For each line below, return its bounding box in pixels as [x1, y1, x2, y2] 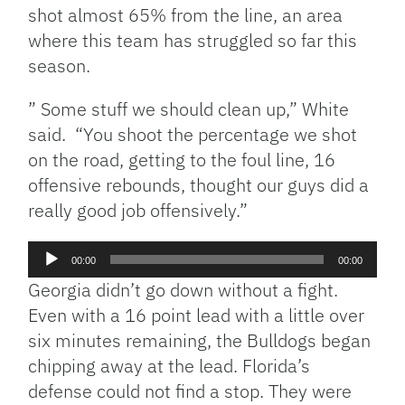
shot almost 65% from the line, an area [28, 2, 344, 27]
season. [28, 52, 91, 78]
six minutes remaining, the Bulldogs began [28, 327, 372, 353]
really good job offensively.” [28, 197, 249, 222]
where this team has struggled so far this [28, 27, 358, 52]
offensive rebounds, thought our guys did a [28, 172, 370, 197]
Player [27, 263, 70, 282]
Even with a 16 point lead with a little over [28, 302, 365, 327]
